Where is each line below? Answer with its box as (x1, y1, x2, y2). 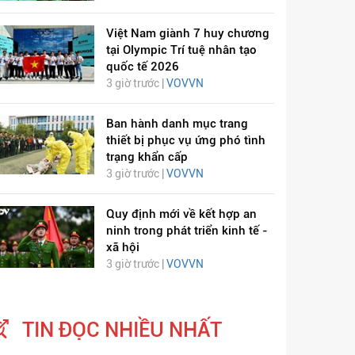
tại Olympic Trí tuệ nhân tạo (105, 43, 257, 58)
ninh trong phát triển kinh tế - (105, 223, 268, 239)
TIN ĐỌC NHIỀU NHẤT (22, 318, 222, 342)
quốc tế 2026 (105, 59, 179, 74)
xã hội (105, 240, 139, 255)
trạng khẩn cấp (105, 150, 188, 165)
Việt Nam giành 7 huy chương (105, 26, 269, 41)
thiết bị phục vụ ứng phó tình (105, 133, 265, 148)
